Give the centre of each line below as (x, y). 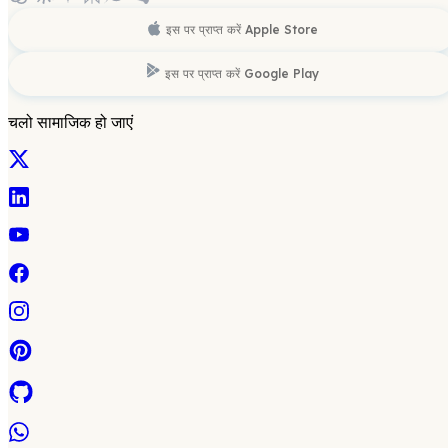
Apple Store (281, 29)
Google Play (281, 73)
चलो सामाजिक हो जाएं (70, 121)
